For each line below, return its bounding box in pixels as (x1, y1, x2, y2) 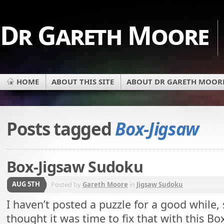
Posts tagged (6, 117, 115, 141)
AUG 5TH (12, 179, 40, 189)
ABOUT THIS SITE (51, 76, 114, 86)
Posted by (51, 180, 82, 189)
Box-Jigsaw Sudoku (6, 156, 143, 177)
